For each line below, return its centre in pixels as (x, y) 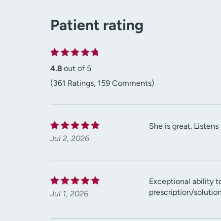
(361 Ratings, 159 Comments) (102, 83)
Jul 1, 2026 (69, 194)
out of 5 (77, 69)
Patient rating (97, 25)
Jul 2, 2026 (70, 139)
